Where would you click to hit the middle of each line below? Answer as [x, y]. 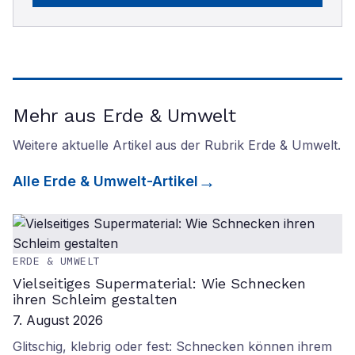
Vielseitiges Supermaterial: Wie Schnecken [159, 283]
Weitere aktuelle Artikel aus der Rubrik [130, 145]
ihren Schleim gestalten [95, 299]
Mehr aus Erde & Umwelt [124, 116]
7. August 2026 [58, 320]
